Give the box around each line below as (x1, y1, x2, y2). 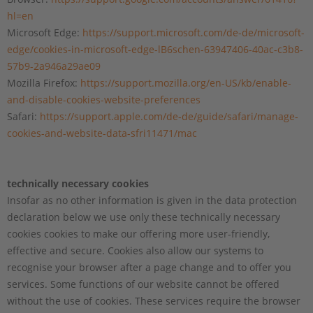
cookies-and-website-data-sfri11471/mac (7, 126, 197, 140)
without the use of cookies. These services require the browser (7, 293, 300, 307)
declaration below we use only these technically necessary (7, 210, 280, 224)
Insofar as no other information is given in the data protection (7, 193, 297, 207)
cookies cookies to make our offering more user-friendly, (7, 226, 270, 240)
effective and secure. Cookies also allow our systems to (7, 243, 263, 257)
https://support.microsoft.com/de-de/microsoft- (82, 25, 305, 39)
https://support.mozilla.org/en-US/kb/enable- (80, 75, 291, 89)
